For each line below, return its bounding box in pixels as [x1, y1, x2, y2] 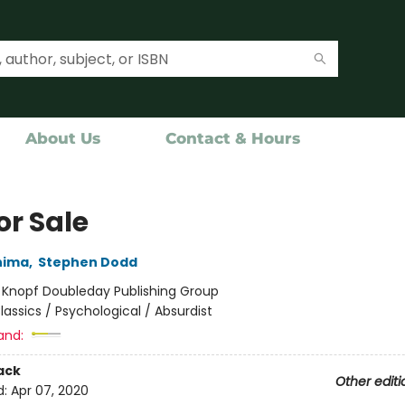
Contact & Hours [165, 129, 300, 147]
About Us [25, 129, 100, 147]
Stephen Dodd [37, 253, 137, 271]
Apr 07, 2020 [10, 381, 89, 400]
